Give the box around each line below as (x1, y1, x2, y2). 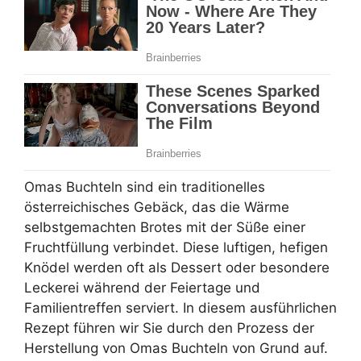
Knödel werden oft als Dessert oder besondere (24, 259, 330, 276)
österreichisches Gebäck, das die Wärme (24, 198, 289, 215)
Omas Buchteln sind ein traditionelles (24, 178, 265, 195)
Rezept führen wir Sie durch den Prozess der (24, 319, 314, 336)
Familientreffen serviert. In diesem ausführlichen (24, 299, 337, 316)
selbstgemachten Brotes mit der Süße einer (24, 218, 305, 235)
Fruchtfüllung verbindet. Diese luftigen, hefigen (24, 239, 328, 255)
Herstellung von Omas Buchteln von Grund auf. (24, 339, 328, 356)
